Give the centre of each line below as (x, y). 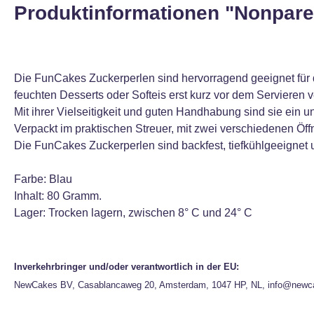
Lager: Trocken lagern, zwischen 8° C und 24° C (133, 213)
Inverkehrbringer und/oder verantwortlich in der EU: (127, 267)
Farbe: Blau (43, 179)
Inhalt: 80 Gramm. (58, 196)
